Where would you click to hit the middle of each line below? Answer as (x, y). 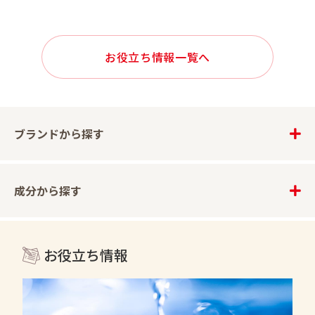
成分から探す (48, 190)
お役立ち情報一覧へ (157, 57)
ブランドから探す (59, 133)
